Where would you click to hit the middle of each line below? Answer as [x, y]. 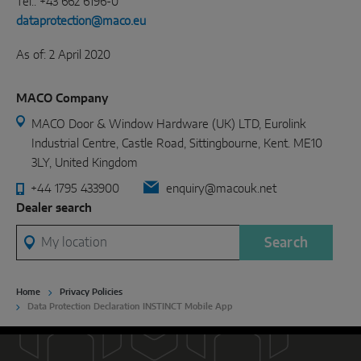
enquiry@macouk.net [221, 189]
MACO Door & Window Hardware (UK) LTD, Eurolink [169, 124]
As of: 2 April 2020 [63, 55]
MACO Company [62, 99]
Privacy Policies [91, 292]
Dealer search [54, 208]
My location [46, 234]
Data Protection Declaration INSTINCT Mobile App [130, 307]
